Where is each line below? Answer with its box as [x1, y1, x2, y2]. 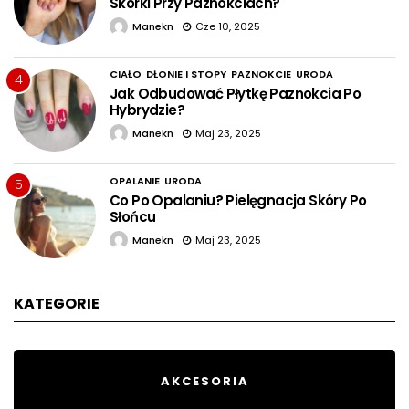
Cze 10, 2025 [195, 19, 260, 35]
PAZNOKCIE [231, 67, 291, 82]
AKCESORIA [160, 372, 249, 391]
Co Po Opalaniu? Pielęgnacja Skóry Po [110, 191, 367, 211]
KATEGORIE [14, 293, 100, 315]
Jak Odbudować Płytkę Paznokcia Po [110, 84, 362, 104]
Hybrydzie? [110, 100, 185, 121]
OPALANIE [110, 173, 160, 189]
